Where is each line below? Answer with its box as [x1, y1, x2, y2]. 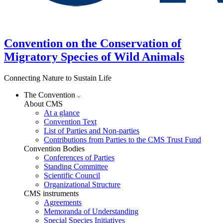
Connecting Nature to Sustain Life [4, 73, 111, 82]
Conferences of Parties [44, 153, 114, 162]
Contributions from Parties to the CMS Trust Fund [44, 135, 201, 144]
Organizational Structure [44, 180, 120, 189]
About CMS [24, 99, 63, 108]
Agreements [44, 198, 82, 207]
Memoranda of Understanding [44, 207, 138, 216]
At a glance [44, 108, 80, 117]
